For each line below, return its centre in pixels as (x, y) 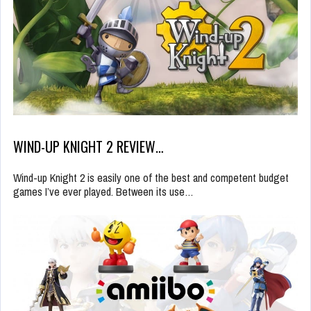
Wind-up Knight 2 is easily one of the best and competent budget (151, 177)
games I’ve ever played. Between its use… (103, 191)
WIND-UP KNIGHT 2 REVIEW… (89, 146)
